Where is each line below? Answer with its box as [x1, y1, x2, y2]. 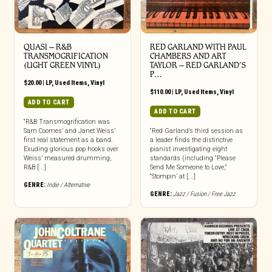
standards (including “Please [149, 154, 236, 163]
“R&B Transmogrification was [23, 118, 110, 126]
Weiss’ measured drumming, [23, 154, 111, 163]
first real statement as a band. [23, 136, 113, 144]
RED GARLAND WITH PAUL [149, 42, 246, 52]
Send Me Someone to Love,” [149, 163, 226, 172]
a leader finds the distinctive [149, 136, 233, 144]
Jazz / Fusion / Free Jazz [172, 190, 236, 199]
